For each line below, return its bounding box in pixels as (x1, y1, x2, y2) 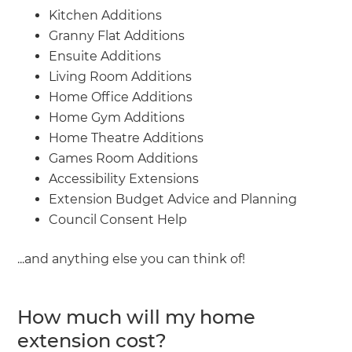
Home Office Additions (49, 89, 193, 104)
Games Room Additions (49, 150, 199, 166)
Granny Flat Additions (49, 27, 185, 43)
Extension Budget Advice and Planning (49, 191, 298, 207)
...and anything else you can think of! (17, 251, 246, 266)
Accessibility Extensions (49, 170, 200, 186)
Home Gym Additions (49, 109, 185, 125)
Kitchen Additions (49, 7, 163, 23)
